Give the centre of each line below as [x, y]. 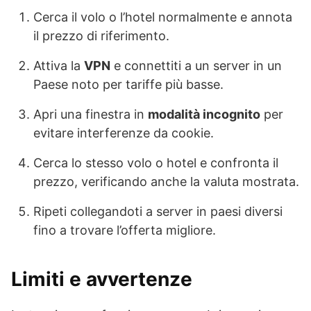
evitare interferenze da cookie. [124, 133]
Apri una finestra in [91, 115]
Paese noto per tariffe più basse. [128, 85]
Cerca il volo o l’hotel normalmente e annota [163, 17]
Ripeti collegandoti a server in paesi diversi [158, 212]
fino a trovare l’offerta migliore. [125, 230]
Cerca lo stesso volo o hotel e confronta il [156, 163]
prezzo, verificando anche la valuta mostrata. [166, 182]
